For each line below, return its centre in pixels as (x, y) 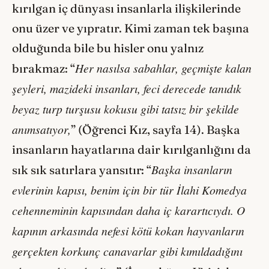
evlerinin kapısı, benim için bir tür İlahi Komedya (129, 190)
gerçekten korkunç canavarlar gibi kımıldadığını (127, 251)
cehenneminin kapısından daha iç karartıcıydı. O (128, 210)
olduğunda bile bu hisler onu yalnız (108, 48)
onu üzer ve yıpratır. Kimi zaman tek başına (131, 29)
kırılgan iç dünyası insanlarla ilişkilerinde (126, 9)
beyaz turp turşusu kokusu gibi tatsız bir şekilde (125, 109)
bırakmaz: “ (44, 69)
